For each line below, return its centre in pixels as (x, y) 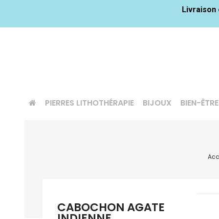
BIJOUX (157, 103)
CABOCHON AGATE (111, 207)
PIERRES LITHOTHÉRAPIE (89, 103)
